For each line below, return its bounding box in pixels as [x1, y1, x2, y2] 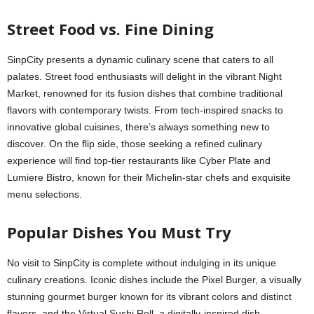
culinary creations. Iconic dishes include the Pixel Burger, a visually [7, 274, 301, 285]
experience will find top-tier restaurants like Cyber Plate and [7, 155, 271, 166]
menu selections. [7, 189, 82, 200]
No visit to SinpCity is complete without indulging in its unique [7, 257, 276, 268]
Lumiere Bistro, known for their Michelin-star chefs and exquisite [7, 172, 291, 183]
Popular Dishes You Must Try [7, 221, 231, 243]
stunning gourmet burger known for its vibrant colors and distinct [7, 291, 292, 302]
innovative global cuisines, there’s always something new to [7, 121, 270, 132]
